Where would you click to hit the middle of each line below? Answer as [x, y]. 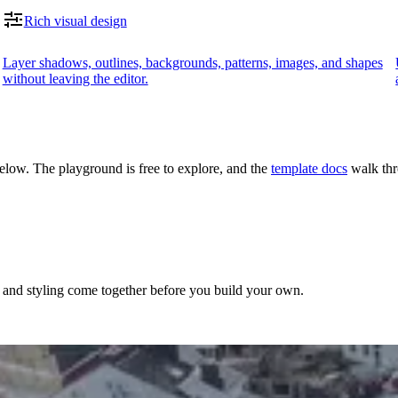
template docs [309, 169]
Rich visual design [75, 21]
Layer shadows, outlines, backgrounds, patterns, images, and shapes [192, 63]
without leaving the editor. [75, 79]
